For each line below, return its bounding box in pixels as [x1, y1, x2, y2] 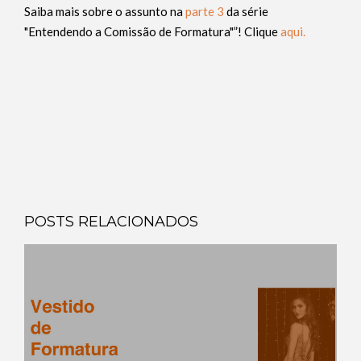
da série [224, 4, 268, 19]
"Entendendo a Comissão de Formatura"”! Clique [24, 24, 280, 39]
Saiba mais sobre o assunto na [24, 4, 185, 19]
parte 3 [185, 4, 224, 19]
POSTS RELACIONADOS [24, 213, 198, 230]
